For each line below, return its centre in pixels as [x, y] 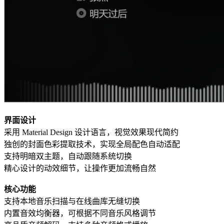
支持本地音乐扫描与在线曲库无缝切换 [72, 201]
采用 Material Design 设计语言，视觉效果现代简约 [91, 132]
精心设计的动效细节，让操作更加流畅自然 [80, 168]
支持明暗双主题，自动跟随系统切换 [68, 156]
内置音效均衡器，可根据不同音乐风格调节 [80, 213]
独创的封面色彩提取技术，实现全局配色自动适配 [92, 144]
